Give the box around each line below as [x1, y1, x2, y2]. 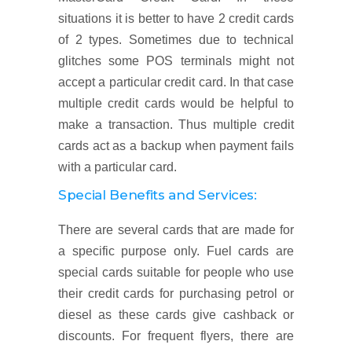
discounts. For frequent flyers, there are [58, 329, 294, 343]
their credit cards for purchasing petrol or [58, 287, 294, 300]
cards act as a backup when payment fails [58, 139, 294, 152]
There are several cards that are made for [58, 223, 294, 236]
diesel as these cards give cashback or [58, 308, 294, 321]
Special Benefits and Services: [58, 187, 257, 203]
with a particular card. [58, 160, 177, 174]
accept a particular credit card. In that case [58, 75, 294, 89]
